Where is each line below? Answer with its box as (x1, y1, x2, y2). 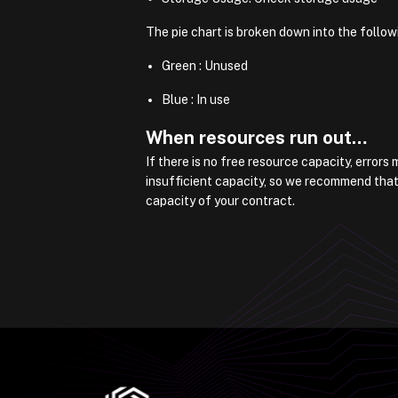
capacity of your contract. (146, 193, 295, 208)
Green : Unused (162, 58, 249, 73)
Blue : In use (162, 92, 231, 107)
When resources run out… (146, 126, 367, 148)
